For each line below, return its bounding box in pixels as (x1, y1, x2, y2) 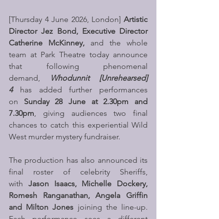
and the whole (90, 38, 148, 47)
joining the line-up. (73, 202, 148, 212)
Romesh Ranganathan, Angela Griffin (9, 191, 148, 200)
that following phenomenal (9, 62, 148, 71)
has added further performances (13, 85, 148, 94)
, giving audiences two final (34, 109, 148, 118)
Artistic (121, 15, 148, 24)
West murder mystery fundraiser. (9, 132, 120, 141)
